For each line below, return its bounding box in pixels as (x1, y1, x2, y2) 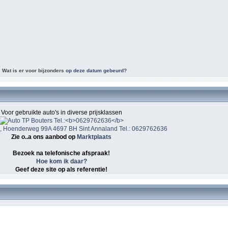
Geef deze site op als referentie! (15, 166, 107, 174)
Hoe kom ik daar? (36, 158, 87, 165)
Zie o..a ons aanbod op (11, 133, 77, 141)
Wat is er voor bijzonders (2, 67, 66, 73)
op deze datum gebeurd (65, 67, 124, 73)
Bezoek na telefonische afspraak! (13, 150, 110, 157)
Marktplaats (77, 133, 111, 141)
